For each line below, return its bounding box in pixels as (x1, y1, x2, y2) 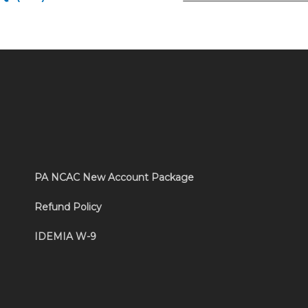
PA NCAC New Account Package (34, 171, 194, 184)
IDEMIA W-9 (34, 230, 96, 243)
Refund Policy (34, 201, 102, 213)
